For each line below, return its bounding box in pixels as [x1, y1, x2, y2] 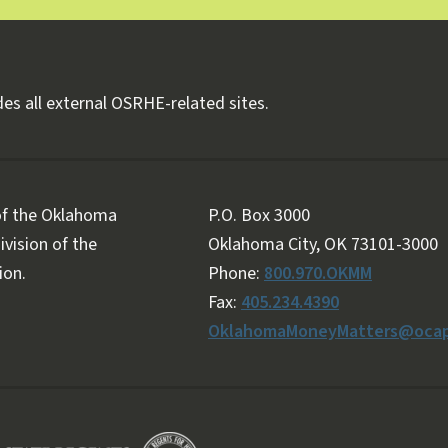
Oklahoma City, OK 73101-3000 [208, 232, 438, 258]
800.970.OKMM [264, 261, 372, 287]
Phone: [208, 261, 264, 287]
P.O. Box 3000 [208, 203, 310, 229]
